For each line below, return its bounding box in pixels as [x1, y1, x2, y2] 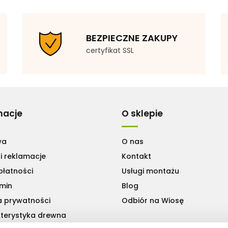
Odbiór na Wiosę [122, 195, 184, 206]
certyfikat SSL [86, 45, 134, 55]
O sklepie [122, 107, 163, 120]
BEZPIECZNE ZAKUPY [86, 31, 178, 44]
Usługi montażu [122, 165, 179, 176]
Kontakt [122, 151, 151, 161]
